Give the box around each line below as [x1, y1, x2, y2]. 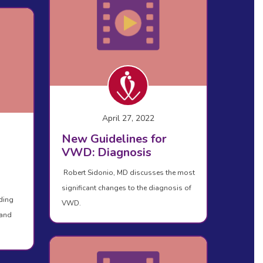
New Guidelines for [61, 131, 167, 147]
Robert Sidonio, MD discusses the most [61, 168, 195, 178]
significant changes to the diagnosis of [61, 183, 191, 193]
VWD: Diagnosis [61, 144, 151, 161]
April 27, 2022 [102, 113, 154, 124]
